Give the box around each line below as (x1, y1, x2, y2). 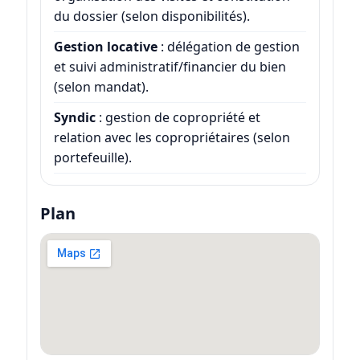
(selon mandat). (53, 77, 149, 96)
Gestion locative (53, 37, 157, 55)
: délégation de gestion (157, 37, 300, 55)
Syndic (53, 108, 96, 126)
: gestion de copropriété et (95, 108, 260, 126)
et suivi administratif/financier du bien (53, 57, 286, 76)
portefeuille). (53, 148, 132, 166)
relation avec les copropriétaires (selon (53, 128, 290, 146)
